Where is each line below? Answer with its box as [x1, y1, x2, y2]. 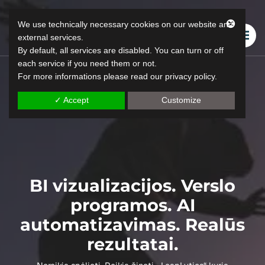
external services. [18, 33, 83, 42]
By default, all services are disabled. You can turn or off [18, 46, 224, 55]
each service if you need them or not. [18, 59, 157, 68]
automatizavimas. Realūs [20, 214, 245, 235]
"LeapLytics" [70, 74, 138, 88]
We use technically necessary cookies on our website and [18, 20, 233, 29]
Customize [161, 95, 202, 105]
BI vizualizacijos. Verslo [30, 174, 235, 196]
